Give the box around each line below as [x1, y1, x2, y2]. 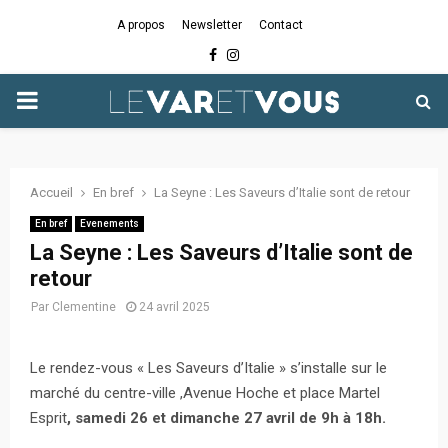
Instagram [238, 46, 303, 62]
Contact [259, 18, 303, 32]
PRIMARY [15, 86, 117, 114]
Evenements [80, 218, 139, 229]
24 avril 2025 [139, 300, 210, 314]
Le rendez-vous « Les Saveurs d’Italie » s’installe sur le [30, 358, 387, 377]
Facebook [216, 46, 277, 62]
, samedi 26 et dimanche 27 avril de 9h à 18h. [67, 408, 386, 427]
